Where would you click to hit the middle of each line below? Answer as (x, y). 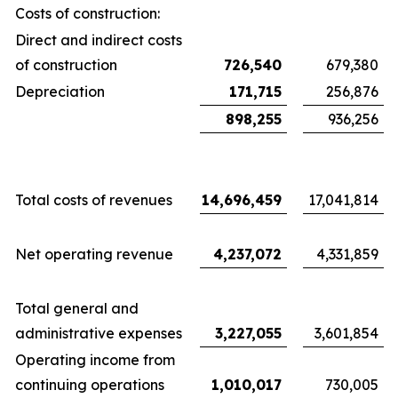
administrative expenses (99, 333)
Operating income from (95, 360)
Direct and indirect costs (99, 40)
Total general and (77, 308)
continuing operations (90, 385)
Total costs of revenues (94, 200)
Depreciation (60, 92)
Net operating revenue (94, 254)
